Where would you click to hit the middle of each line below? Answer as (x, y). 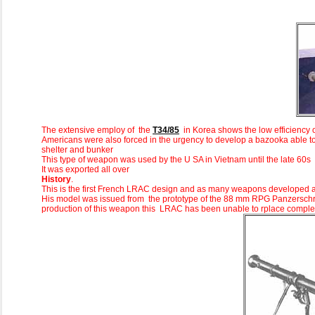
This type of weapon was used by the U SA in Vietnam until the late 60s (176, 160)
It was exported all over (85, 170)
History (56, 180)
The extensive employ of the (97, 130)
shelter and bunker (77, 150)
